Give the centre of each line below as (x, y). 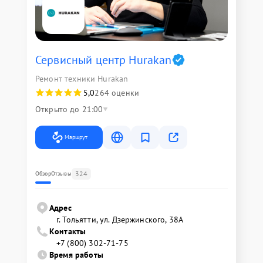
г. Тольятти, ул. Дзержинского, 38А (120, 219)
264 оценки (117, 92)
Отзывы (61, 173)
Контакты (68, 231)
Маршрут (76, 137)
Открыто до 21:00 (69, 109)
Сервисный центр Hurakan (104, 60)
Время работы (76, 254)
